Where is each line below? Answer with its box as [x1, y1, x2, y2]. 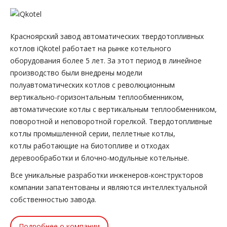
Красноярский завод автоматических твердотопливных [10, 31, 204, 41]
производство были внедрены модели [10, 67, 142, 78]
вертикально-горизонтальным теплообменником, [10, 92, 184, 102]
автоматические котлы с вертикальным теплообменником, [10, 104, 217, 114]
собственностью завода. [10, 194, 96, 204]
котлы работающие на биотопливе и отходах [10, 140, 169, 150]
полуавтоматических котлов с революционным [10, 80, 175, 90]
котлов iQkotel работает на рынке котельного [10, 43, 171, 53]
